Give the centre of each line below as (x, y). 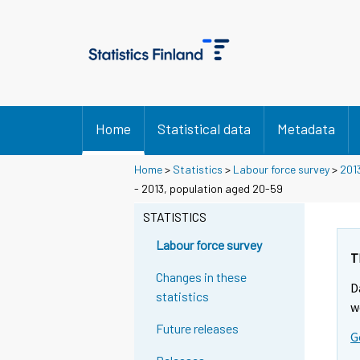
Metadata (306, 129)
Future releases (198, 329)
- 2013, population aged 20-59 (209, 188)
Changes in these (202, 277)
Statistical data (204, 129)
